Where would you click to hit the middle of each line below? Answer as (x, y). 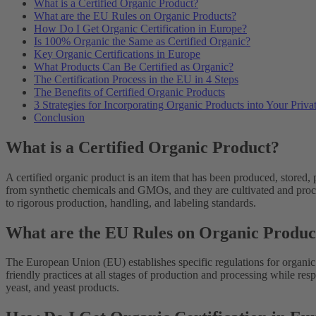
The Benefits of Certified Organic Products (129, 92)
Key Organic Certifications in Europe (117, 54)
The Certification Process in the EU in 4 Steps (136, 79)
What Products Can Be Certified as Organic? (134, 66)
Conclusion (59, 117)
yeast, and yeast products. (62, 288)
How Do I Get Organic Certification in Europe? (140, 28)
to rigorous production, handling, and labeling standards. (131, 202)
